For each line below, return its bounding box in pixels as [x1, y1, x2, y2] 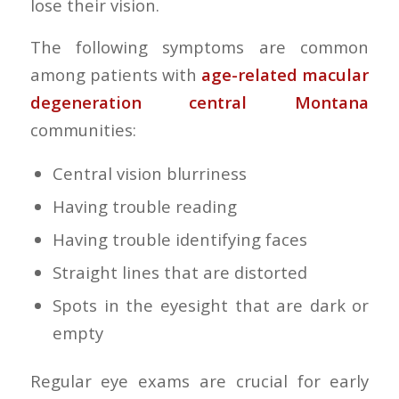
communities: [29, 118, 136, 141]
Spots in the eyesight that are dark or [52, 294, 370, 317]
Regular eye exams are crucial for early [29, 370, 370, 393]
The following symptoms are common [29, 35, 370, 58]
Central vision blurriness [52, 162, 247, 185]
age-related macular [201, 62, 370, 85]
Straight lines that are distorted [52, 261, 307, 284]
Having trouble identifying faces [52, 228, 307, 251]
